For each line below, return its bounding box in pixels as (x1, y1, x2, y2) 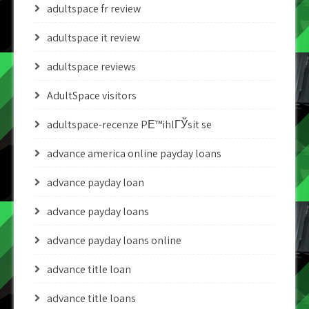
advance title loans (47, 291, 136, 306)
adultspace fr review (47, 1, 141, 16)
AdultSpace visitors (47, 88, 137, 103)
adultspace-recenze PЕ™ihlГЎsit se (47, 117, 212, 132)
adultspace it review (47, 30, 140, 45)
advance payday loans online (47, 233, 181, 248)
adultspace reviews (47, 59, 136, 74)
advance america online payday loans (47, 146, 221, 161)
